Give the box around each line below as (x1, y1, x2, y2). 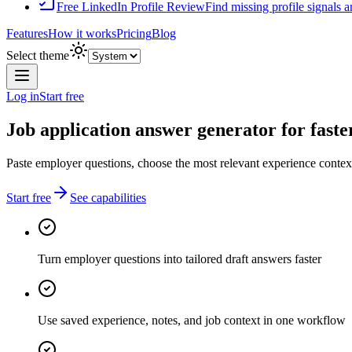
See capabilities (70, 190, 146, 204)
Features (6, 27, 48, 40)
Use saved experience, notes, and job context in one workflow (38, 313, 346, 327)
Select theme (6, 49, 69, 62)
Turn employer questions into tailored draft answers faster (38, 251, 321, 266)
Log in (6, 90, 39, 103)
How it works (48, 27, 116, 40)
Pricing (116, 27, 152, 40)
